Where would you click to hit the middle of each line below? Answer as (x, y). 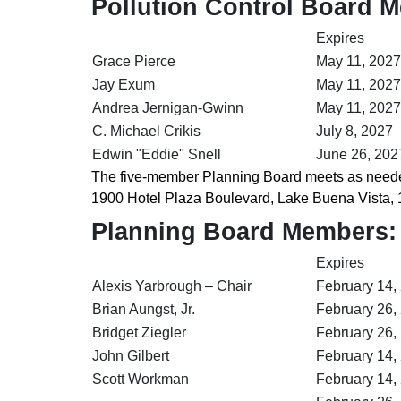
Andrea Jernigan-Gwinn (168, 107)
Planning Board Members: (244, 231)
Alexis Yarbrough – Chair (172, 286)
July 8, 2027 (354, 131)
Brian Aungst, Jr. (144, 309)
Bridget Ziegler (139, 332)
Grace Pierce (134, 61)
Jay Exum (124, 84)
